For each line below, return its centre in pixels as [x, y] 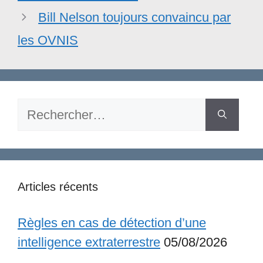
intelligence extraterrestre [89, 242]
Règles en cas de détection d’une [112, 222]
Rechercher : [53, 107]
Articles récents [58, 186]
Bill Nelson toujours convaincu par [135, 17]
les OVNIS [48, 40]
